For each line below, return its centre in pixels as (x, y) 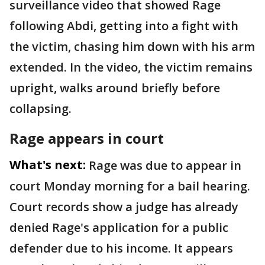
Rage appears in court (87, 138)
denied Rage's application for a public (119, 227)
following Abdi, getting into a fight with (124, 26)
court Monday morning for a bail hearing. (130, 186)
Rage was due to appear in (165, 165)
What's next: (48, 165)
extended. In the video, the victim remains (131, 67)
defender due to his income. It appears (121, 248)
